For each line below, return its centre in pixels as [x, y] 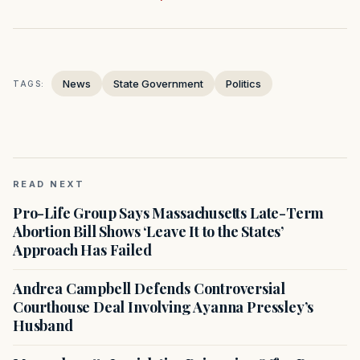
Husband [43, 326]
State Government [158, 84]
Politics [243, 84]
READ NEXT [49, 184]
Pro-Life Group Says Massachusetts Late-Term [169, 213]
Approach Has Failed [82, 250]
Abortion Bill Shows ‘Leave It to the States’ [149, 232]
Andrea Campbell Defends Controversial [149, 289]
